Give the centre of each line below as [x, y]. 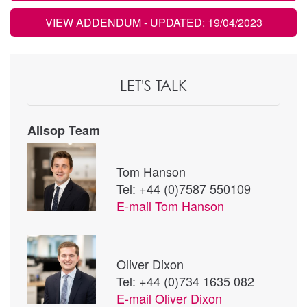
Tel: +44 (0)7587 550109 [184, 188]
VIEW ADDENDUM [94, 22]
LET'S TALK [153, 85]
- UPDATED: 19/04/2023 [203, 22]
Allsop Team [64, 130]
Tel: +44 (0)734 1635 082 [185, 281]
